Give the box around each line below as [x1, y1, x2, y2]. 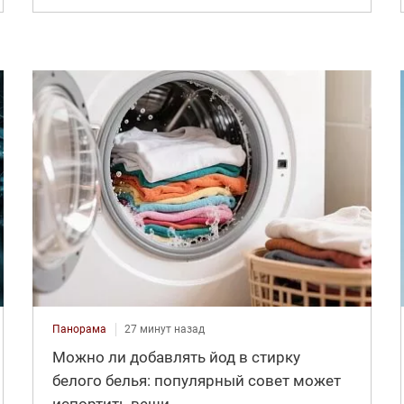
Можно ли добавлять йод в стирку [51, 348, 300, 367]
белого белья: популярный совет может [51, 372, 341, 390]
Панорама [51, 323, 106, 336]
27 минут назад [124, 323, 205, 336]
